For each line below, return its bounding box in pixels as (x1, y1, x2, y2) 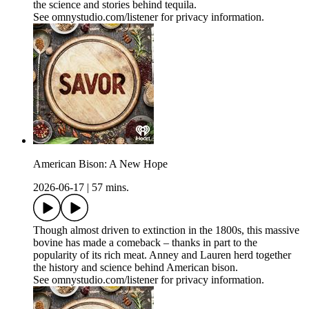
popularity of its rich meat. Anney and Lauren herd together (33, 249, 291, 261)
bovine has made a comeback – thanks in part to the (33, 237, 257, 249)
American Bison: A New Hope (33, 158, 168, 170)
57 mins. (92, 181, 129, 194)
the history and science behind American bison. (33, 261, 238, 274)
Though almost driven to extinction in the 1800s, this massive (33, 224, 299, 237)
